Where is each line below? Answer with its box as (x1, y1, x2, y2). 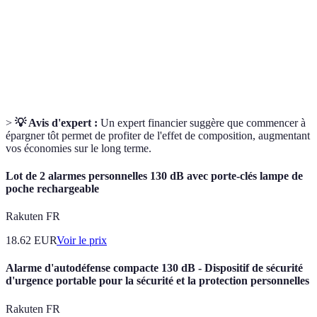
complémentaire (18, 2, 86, 13)
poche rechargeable (6, 182, 99, 195)
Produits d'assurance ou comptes (109, 35, 238, 46)
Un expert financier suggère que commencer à (98, 116, 306, 129)
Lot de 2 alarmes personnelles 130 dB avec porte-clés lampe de (6, 169, 303, 182)
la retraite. (109, 64, 150, 76)
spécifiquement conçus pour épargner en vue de (109, 50, 299, 61)
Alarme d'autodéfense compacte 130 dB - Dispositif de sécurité (6, 262, 303, 275)
